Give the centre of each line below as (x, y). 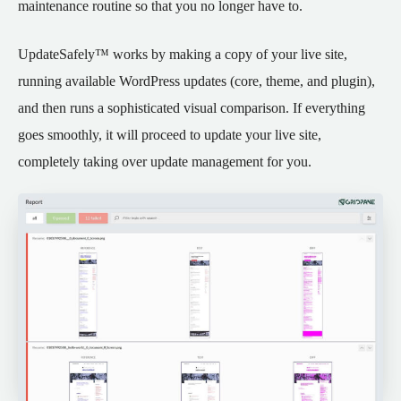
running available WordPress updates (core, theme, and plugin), (196, 81)
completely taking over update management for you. (165, 162)
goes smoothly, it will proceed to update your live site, (170, 135)
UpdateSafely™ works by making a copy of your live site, (183, 54)
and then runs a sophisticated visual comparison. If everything (192, 108)
